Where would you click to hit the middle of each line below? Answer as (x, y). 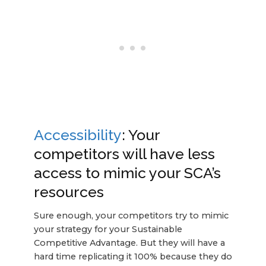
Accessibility (77, 135)
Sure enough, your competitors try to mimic (131, 215)
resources (69, 192)
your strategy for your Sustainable (108, 229)
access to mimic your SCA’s (127, 173)
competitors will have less (124, 154)
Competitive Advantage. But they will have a (129, 243)
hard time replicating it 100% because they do (133, 256)
